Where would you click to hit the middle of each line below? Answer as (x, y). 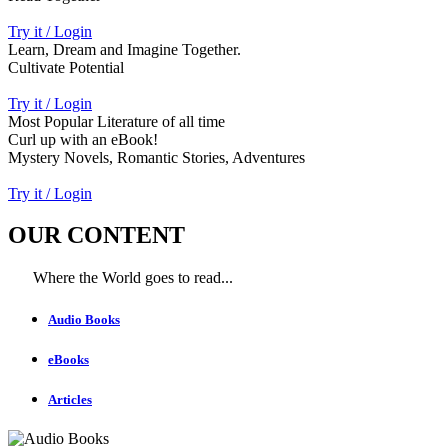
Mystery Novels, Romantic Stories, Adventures (156, 157)
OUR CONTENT (96, 235)
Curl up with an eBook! (83, 139)
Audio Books (84, 319)
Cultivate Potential (66, 67)
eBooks (68, 359)
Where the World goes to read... (133, 278)
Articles (70, 399)
